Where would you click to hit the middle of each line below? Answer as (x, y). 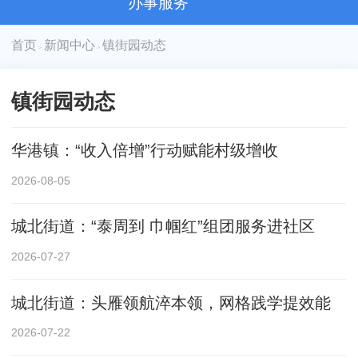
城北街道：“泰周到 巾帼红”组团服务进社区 (163, 227)
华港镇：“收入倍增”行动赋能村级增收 (145, 151)
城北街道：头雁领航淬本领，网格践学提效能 (171, 302)
